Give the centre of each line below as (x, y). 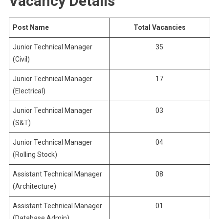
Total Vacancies (159, 27)
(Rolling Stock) (35, 154)
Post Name (31, 27)
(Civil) (21, 59)
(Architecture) (34, 186)
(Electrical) (29, 91)
